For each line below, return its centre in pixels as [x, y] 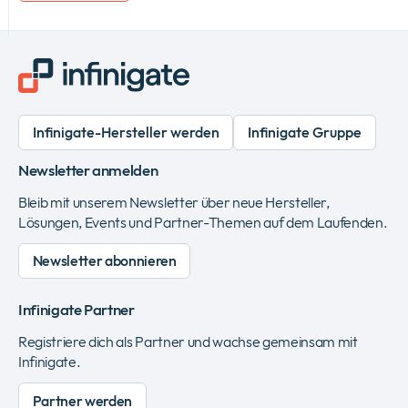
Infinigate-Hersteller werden [126, 133]
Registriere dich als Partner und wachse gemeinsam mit [188, 342]
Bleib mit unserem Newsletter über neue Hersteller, [174, 203]
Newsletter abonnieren [104, 261]
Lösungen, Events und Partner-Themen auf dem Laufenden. [203, 223]
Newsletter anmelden [88, 171]
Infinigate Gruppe [304, 133]
